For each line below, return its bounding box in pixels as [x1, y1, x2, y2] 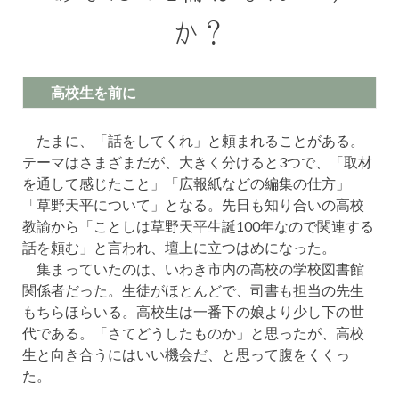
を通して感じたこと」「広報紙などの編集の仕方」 [22, 175, 350, 191]
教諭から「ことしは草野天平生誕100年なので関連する [22, 217, 374, 234]
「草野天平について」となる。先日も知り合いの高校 [22, 196, 364, 213]
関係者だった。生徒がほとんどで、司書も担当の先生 [22, 281, 364, 298]
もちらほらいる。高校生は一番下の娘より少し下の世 [22, 303, 364, 320]
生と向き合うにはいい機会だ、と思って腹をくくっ [22, 346, 350, 362]
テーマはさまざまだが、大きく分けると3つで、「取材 [22, 153, 372, 170]
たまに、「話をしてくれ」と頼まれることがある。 [22, 132, 364, 149]
